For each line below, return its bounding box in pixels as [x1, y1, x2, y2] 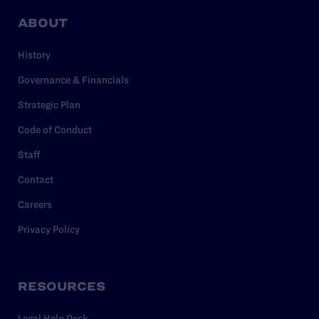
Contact [18, 173, 53, 185]
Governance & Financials [18, 73, 129, 85]
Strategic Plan [18, 98, 80, 110]
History [18, 48, 51, 61]
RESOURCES [18, 279, 105, 293]
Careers [18, 198, 52, 210]
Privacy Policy [18, 223, 80, 235]
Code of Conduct [18, 123, 92, 135]
